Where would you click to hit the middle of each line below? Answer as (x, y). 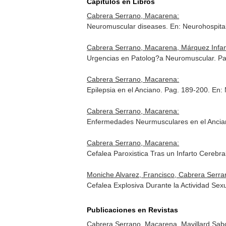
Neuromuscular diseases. (129, 26)
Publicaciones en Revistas (133, 210)
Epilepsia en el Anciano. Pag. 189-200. (150, 90)
